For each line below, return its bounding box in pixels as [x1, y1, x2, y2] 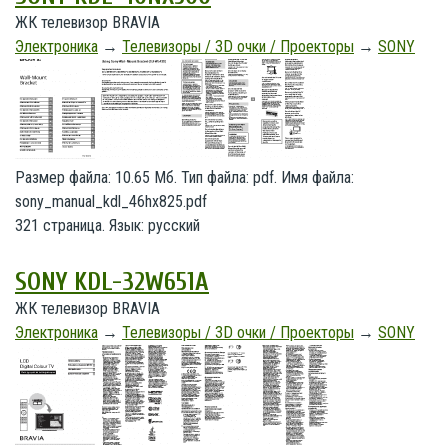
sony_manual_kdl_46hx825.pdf [15, 192, 207, 211]
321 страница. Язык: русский [15, 216, 200, 235]
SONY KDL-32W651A [15, 268, 209, 297]
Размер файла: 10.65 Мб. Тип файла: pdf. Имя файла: [15, 168, 354, 187]
